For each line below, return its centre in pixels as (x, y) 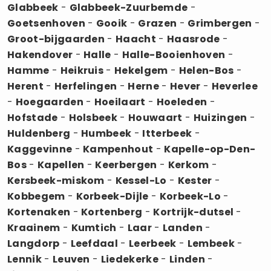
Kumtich (94, 227)
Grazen (158, 23)
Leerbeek (153, 243)
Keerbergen (126, 165)
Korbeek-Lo (190, 196)
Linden (187, 259)
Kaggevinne (40, 149)
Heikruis (82, 70)
